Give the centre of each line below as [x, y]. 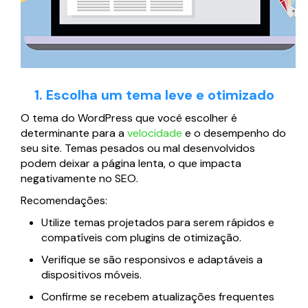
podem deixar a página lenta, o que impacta [131, 164]
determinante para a [74, 133]
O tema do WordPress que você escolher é [129, 118]
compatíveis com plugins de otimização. [141, 238]
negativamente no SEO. [79, 179]
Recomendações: [64, 201]
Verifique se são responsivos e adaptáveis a [152, 260]
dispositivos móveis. [91, 275]
